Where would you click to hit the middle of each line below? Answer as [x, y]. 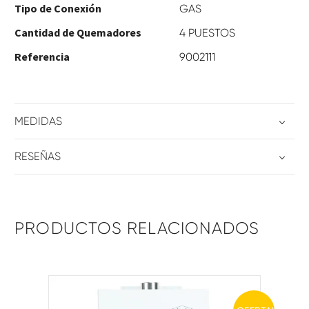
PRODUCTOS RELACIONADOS [137, 229]
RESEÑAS [38, 157]
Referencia [42, 57]
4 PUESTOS [207, 33]
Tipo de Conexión [58, 9]
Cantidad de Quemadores [78, 33]
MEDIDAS [38, 121]
